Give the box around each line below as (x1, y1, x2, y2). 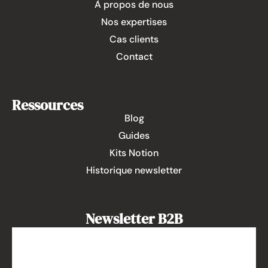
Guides (118, 129, 150, 142)
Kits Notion (109, 146, 159, 159)
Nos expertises (101, 15, 167, 28)
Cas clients (109, 32, 159, 45)
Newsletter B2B (86, 208, 182, 229)
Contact (115, 50, 153, 63)
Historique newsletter (86, 163, 182, 176)
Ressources (12, 95, 83, 115)
